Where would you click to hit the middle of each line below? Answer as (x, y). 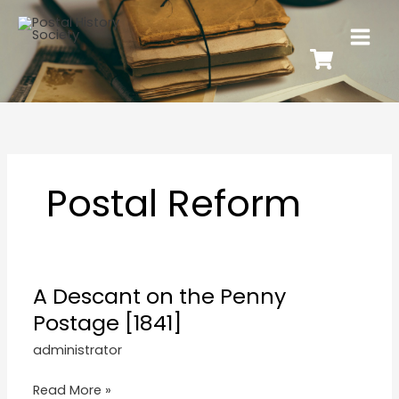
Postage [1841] (108, 322)
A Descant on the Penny (160, 296)
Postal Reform (173, 204)
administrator (78, 350)
